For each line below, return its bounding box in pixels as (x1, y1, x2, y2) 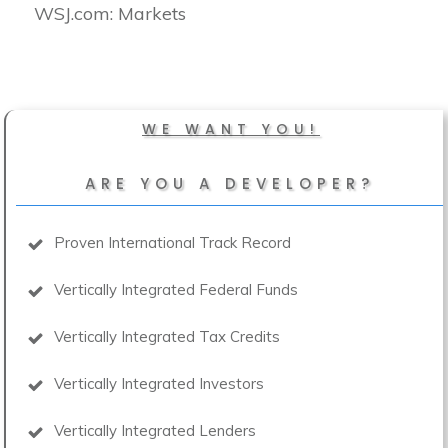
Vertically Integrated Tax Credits (54, 326, 280, 346)
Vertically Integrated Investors (54, 373, 264, 393)
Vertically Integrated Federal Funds (54, 279, 298, 299)
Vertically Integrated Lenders (54, 420, 256, 440)
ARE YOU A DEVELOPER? (84, 172, 375, 194)
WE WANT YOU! (142, 118, 320, 139)
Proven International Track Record (54, 232, 291, 252)
